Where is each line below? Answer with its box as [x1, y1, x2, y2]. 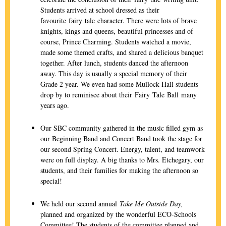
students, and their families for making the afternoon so [40, 165, 198, 175]
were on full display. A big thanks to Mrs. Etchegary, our [40, 155, 204, 164]
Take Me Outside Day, [120, 199, 183, 208]
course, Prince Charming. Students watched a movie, [40, 37, 191, 46]
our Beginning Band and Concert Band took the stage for [40, 134, 202, 143]
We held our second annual [40, 199, 120, 208]
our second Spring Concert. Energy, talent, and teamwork [40, 144, 205, 154]
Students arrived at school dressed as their [40, 5, 159, 15]
